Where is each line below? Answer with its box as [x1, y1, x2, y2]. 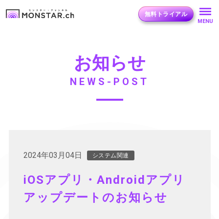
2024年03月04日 [23, 151, 82, 160]
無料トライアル [144, 10, 187, 18]
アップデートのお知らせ [23, 191, 168, 204]
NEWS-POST [70, 76, 149, 88]
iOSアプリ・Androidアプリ [23, 173, 185, 187]
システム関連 [92, 152, 129, 159]
